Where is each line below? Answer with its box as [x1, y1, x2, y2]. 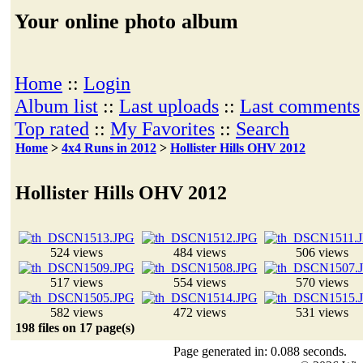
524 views [50, 246, 103, 259]
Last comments [240, 94, 360, 117]
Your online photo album [15, 9, 238, 33]
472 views [173, 305, 226, 319]
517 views [50, 275, 103, 289]
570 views [295, 275, 348, 289]
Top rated [15, 117, 89, 139]
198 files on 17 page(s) [15, 321, 135, 335]
